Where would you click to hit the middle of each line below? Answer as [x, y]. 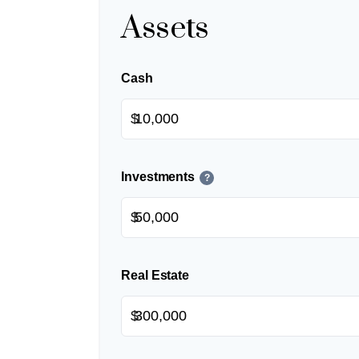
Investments [158, 177]
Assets [165, 29]
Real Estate [155, 276]
